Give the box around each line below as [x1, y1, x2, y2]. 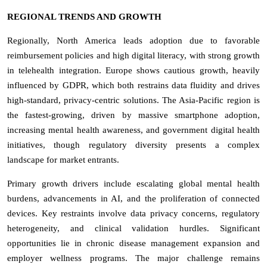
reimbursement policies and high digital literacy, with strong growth [7, 50, 260, 60]
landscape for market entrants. [7, 154, 119, 164]
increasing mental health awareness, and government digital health [7, 125, 260, 135]
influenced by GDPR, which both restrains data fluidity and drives [7, 80, 260, 90]
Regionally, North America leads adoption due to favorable [7, 35, 260, 45]
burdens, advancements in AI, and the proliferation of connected [7, 193, 260, 203]
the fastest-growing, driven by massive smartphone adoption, [7, 110, 260, 120]
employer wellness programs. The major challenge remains [7, 253, 260, 263]
